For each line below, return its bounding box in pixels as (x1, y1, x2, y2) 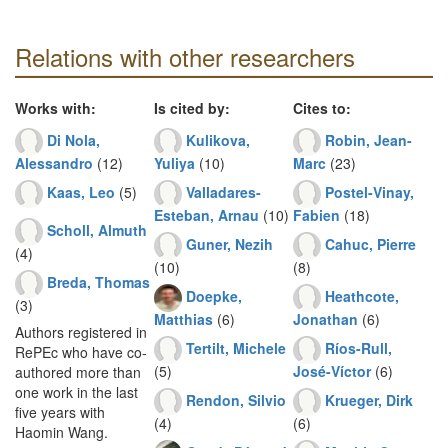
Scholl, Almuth (47, 219, 147, 240)
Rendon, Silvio (186, 389, 286, 410)
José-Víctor (293, 361, 371, 381)
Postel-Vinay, (325, 181, 414, 202)
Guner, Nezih (186, 233, 273, 254)
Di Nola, (47, 129, 100, 150)
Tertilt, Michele (186, 337, 286, 358)
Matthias (154, 309, 213, 329)
